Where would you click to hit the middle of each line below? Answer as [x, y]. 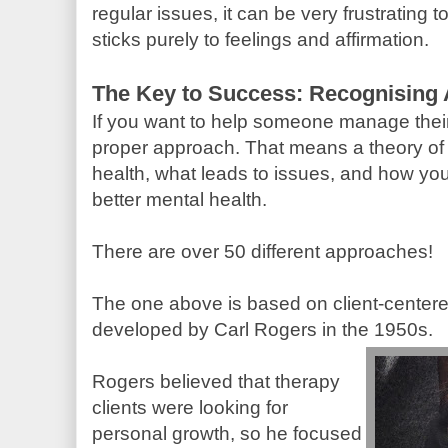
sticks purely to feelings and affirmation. [260, 39]
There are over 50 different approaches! [262, 251]
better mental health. [184, 199]
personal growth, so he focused [227, 433]
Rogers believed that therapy [216, 381]
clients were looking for [190, 407]
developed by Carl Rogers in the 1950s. [262, 329]
